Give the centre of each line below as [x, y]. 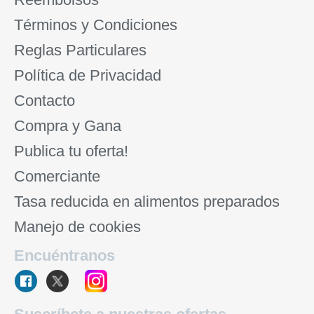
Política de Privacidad [88, 75]
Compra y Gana [68, 125]
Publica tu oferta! [71, 151]
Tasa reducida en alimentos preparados [147, 201]
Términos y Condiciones [96, 25]
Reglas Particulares [80, 50]
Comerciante [57, 176]
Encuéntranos [64, 255]
